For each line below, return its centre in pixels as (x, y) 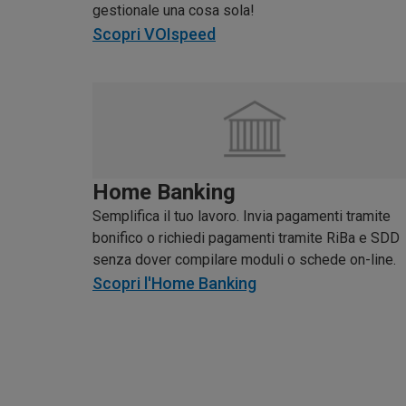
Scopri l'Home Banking (174, 283)
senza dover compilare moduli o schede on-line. (244, 259)
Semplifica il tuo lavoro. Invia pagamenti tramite (242, 216)
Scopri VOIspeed (154, 34)
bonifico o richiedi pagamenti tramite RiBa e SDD (246, 237)
